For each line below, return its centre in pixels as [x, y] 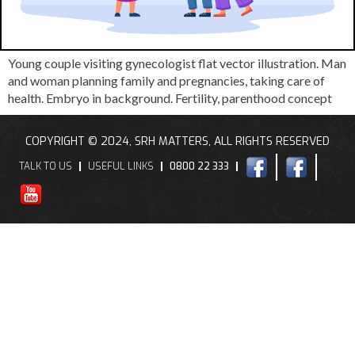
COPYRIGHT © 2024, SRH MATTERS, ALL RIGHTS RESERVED [177, 142]
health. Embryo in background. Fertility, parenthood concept [170, 98]
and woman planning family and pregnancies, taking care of [166, 81]
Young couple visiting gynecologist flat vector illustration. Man [177, 63]
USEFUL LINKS [121, 167]
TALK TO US [46, 167]
